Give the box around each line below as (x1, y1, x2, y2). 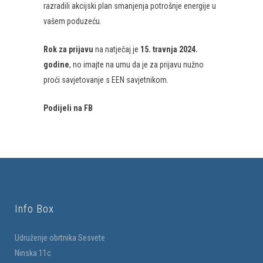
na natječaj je (93, 45, 140, 54)
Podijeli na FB (43, 103, 93, 113)
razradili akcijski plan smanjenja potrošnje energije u (43, 1, 216, 11)
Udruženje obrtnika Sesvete (15, 233, 105, 242)
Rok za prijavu (43, 45, 93, 54)
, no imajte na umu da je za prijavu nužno (69, 60, 204, 69)
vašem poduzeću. (43, 16, 102, 26)
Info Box (15, 202, 54, 215)
